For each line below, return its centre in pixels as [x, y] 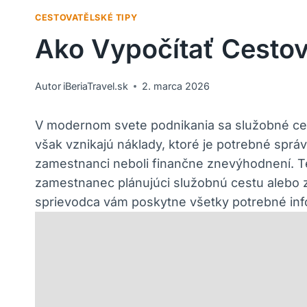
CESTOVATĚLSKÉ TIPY [86, 18]
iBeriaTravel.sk [96, 86]
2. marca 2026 [176, 86]
